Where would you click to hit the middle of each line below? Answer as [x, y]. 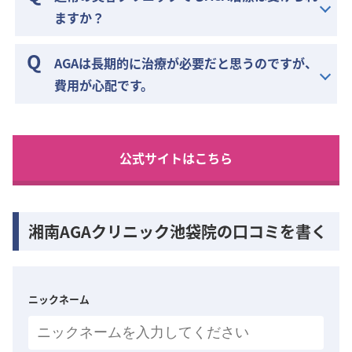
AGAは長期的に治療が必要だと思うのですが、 [186, 63]
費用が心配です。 [104, 85]
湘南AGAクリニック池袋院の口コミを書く [178, 232]
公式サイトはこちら [176, 158]
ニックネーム [59, 299]
